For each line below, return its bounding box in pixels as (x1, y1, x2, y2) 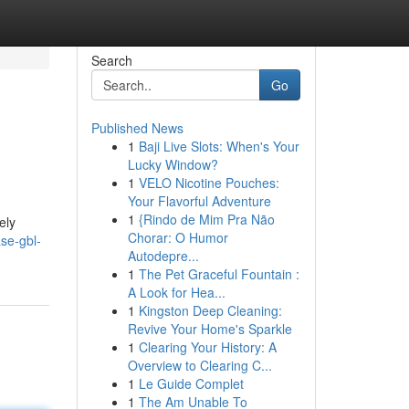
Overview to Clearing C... (127, 356, 272, 374)
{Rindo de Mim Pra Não (138, 210, 275, 228)
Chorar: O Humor (127, 228, 228, 246)
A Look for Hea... (127, 283, 225, 301)
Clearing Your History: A (138, 338, 277, 356)
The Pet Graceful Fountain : (138, 265, 299, 283)
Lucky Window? (127, 155, 218, 173)
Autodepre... (127, 246, 199, 265)
